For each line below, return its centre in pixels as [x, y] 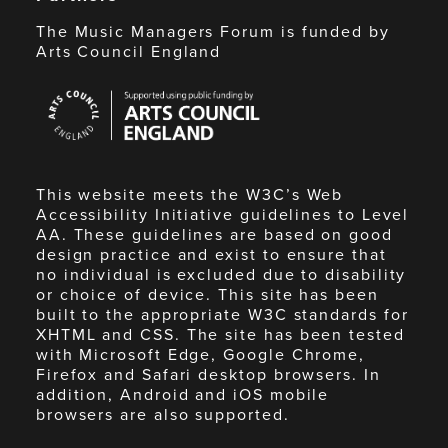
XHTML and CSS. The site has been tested [220, 335]
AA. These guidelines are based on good [214, 235]
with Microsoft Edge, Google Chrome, [200, 355]
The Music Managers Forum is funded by [212, 32]
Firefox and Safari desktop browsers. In [208, 375]
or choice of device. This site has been [207, 295]
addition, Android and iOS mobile [182, 395]
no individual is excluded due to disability [221, 275]
